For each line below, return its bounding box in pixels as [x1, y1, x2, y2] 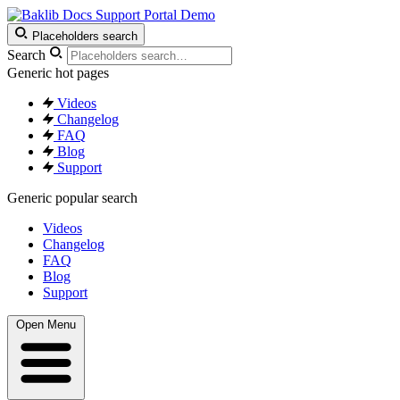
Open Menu [16, 318, 76, 331]
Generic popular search [7, 190, 137, 205]
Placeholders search [32, 29, 137, 43]
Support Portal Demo [96, 7, 215, 22]
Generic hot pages [7, 65, 109, 80]
